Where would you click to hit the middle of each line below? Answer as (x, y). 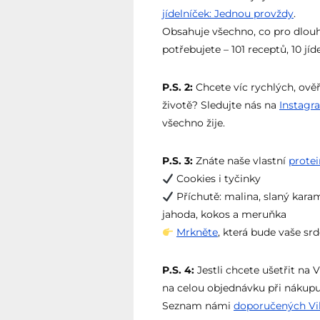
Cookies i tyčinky (217, 179)
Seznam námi (198, 306)
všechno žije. (194, 123)
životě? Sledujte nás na (221, 105)
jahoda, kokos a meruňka (224, 215)
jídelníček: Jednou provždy (228, 14)
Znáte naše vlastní (241, 161)
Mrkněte (197, 232)
